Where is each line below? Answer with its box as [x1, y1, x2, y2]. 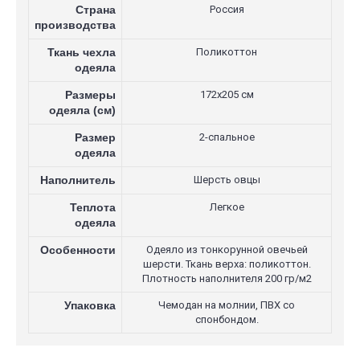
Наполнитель [40, 174, 116, 186]
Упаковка [64, 299, 116, 312]
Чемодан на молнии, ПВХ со [158, 299, 295, 311]
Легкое [209, 201, 244, 213]
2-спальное [198, 131, 255, 143]
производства [35, 18, 116, 31]
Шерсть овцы [193, 174, 260, 186]
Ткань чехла [47, 46, 116, 59]
